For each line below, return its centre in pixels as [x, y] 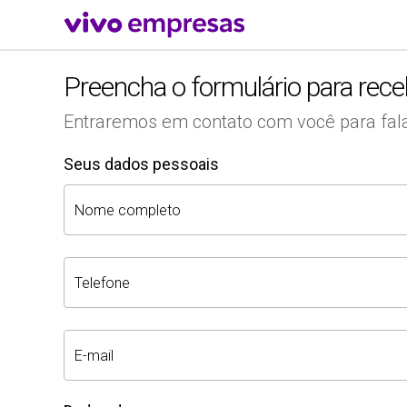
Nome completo [128, 210]
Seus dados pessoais [141, 164]
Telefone [102, 283]
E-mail [94, 356]
